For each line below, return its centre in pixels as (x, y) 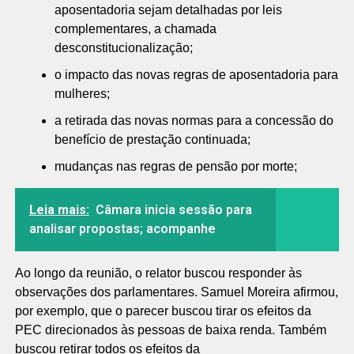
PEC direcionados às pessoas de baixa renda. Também (170, 330)
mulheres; (82, 94)
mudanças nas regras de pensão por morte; (175, 166)
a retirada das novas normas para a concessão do (194, 121)
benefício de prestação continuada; (152, 139)
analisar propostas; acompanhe (122, 229)
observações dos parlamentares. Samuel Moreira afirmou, (176, 292)
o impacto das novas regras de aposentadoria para (196, 75)
